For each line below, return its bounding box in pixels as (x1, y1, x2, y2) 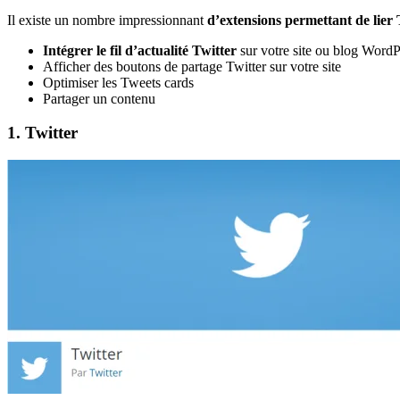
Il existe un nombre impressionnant (7, 12, 207, 28)
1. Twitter (7, 123, 78, 143)
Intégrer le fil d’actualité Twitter (43, 42, 237, 58)
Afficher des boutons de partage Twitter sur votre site (43, 58, 341, 74)
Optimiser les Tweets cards (43, 74, 194, 90)
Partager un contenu (43, 90, 155, 106)
